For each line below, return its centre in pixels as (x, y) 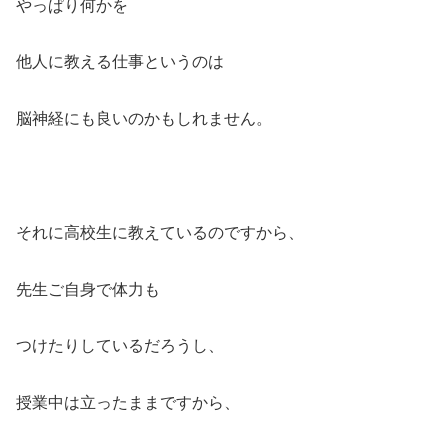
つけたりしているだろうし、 (120, 346)
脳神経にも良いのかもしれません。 (144, 119)
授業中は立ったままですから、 (128, 403)
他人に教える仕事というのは (120, 62)
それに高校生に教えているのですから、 (160, 232)
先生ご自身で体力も (88, 289)
